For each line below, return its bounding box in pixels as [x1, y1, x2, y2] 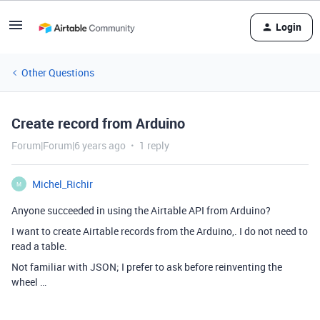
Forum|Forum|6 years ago [11, 139, 126, 152]
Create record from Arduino [11, 114, 185, 133]
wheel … [11, 275, 46, 289]
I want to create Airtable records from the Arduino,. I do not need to [11, 224, 308, 238]
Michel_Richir [32, 177, 93, 191]
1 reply [139, 139, 169, 152]
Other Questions [21, 66, 94, 79]
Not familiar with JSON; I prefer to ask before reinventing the [11, 260, 282, 274]
